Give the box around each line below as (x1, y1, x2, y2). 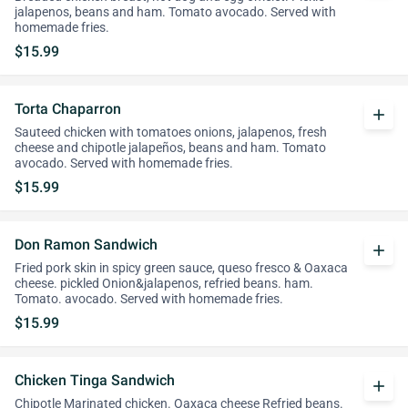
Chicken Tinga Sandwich (15, 372, 175, 389)
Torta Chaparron (15, 100, 121, 117)
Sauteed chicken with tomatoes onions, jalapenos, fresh (15, 125, 327, 140)
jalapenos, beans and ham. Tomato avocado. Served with (15, 5, 336, 20)
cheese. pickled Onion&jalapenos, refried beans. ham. (15, 276, 313, 291)
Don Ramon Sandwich (15, 236, 158, 253)
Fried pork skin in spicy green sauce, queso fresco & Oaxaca (15, 260, 348, 276)
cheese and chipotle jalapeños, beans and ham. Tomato (15, 140, 326, 156)
